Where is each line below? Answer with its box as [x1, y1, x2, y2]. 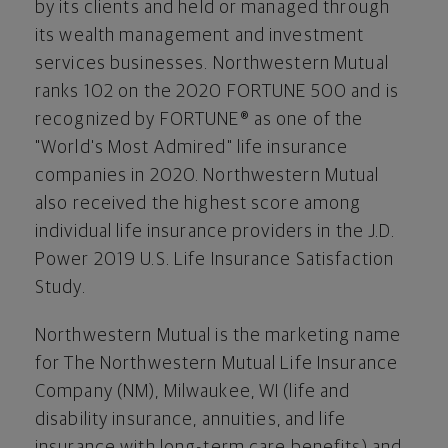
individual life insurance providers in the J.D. [35, 222, 395, 241]
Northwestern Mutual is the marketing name [35, 326, 401, 345]
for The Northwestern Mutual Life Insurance [35, 354, 399, 373]
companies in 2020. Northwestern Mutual [35, 166, 380, 185]
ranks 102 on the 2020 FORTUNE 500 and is [35, 82, 399, 101]
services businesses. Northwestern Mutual [35, 54, 389, 73]
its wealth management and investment [35, 26, 365, 45]
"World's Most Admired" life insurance [35, 138, 349, 157]
